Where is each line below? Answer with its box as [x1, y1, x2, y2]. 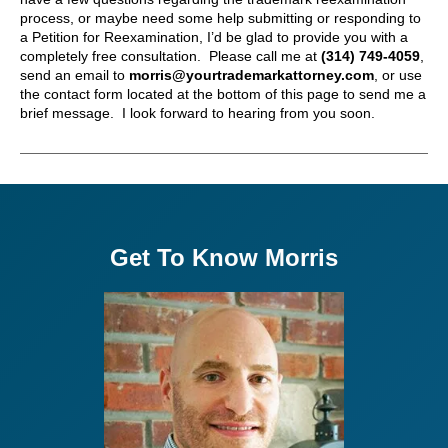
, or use [374, 67, 422, 84]
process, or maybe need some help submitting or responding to [20, 10, 421, 27]
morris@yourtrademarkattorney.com [129, 67, 374, 84]
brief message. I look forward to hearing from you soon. [20, 105, 375, 122]
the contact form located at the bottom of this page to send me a [20, 86, 426, 103]
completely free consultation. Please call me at [20, 48, 321, 65]
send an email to [20, 67, 129, 84]
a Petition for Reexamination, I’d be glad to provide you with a [20, 29, 408, 46]
